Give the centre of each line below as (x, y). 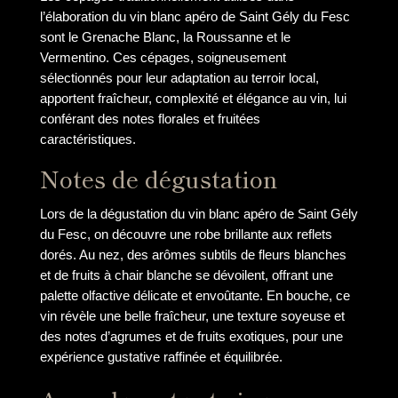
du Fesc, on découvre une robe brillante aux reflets (186, 235)
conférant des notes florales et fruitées (150, 118)
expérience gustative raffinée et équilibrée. (161, 357)
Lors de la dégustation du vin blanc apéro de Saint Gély (199, 214)
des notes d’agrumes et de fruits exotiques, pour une (191, 337)
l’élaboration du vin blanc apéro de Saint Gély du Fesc (195, 16)
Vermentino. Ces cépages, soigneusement (163, 57)
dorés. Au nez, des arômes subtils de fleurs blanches (193, 255)
